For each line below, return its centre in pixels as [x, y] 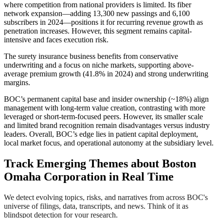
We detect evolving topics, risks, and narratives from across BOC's [106, 197]
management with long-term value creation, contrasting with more [105, 108]
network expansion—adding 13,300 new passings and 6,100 [97, 13]
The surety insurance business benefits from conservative [91, 56]
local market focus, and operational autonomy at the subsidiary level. [109, 143]
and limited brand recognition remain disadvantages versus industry [107, 125]
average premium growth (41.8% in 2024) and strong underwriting [106, 73]
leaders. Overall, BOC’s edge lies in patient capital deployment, [101, 134]
